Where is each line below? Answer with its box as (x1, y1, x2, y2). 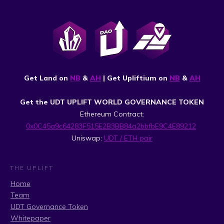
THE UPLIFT (10, 164, 53, 171)
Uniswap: (71, 133, 104, 142)
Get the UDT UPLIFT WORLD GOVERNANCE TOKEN (20, 97, 204, 106)
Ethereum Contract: (80, 109, 144, 118)
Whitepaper (10, 213, 50, 222)
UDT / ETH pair (104, 133, 152, 142)
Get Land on (23, 73, 70, 82)
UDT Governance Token (10, 202, 88, 211)
